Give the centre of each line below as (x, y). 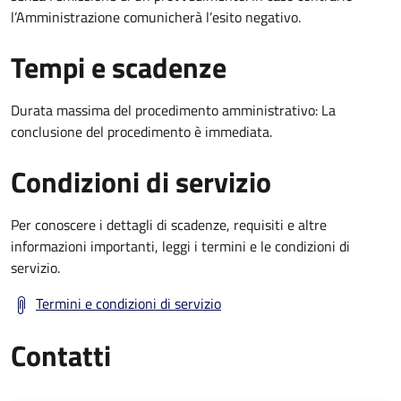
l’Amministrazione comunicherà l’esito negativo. (156, 17)
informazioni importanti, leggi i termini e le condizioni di (180, 246)
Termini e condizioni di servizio (128, 303)
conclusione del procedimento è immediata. (141, 131)
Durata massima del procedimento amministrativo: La (173, 110)
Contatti (61, 355)
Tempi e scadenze (119, 67)
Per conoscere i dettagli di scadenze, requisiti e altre (169, 224)
